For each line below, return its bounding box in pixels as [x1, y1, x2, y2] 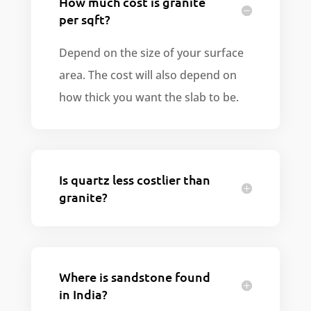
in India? [58, 286, 108, 303]
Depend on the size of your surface [58, 45, 244, 61]
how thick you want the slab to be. [58, 90, 239, 106]
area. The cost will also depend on [58, 67, 237, 83]
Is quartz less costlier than [58, 171, 210, 188]
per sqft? [58, 11, 110, 28]
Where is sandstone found [58, 269, 210, 285]
